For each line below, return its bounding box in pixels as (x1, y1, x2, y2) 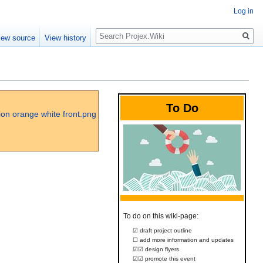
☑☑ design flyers (132, 246, 179, 253)
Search (95, 23, 134, 36)
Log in (234, 7, 254, 15)
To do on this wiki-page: (123, 212, 198, 220)
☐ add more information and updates (132, 237, 234, 244)
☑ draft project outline (132, 227, 192, 234)
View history (45, 33, 87, 43)
